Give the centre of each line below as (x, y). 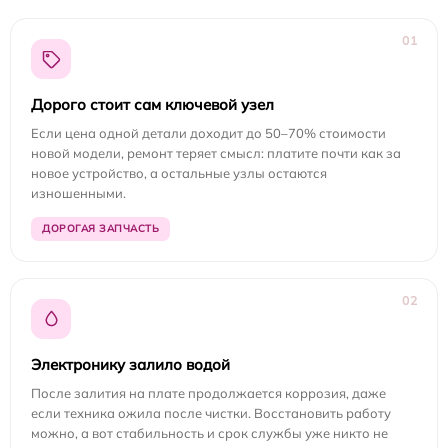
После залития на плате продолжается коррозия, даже (208, 393)
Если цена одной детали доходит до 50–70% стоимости (208, 133)
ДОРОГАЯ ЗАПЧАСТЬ (100, 229)
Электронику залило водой (130, 365)
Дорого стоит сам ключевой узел (152, 105)
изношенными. (78, 193)
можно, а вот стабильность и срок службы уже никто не (209, 433)
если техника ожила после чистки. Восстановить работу (211, 413)
